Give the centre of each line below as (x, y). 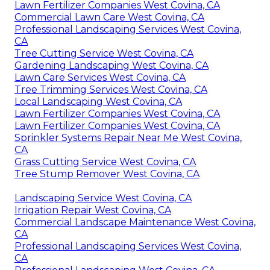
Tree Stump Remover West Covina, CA (107, 174)
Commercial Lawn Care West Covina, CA (109, 17)
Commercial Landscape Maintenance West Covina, (135, 222)
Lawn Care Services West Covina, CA (100, 77)
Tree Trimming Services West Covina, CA (111, 89)
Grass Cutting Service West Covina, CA (105, 162)
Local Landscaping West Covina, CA (98, 101)
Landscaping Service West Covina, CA (103, 198)
